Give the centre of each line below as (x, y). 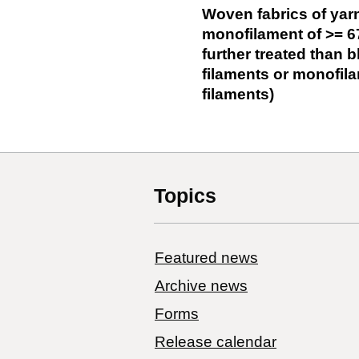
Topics (185, 195)
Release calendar (216, 341)
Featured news (206, 257)
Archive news (201, 285)
